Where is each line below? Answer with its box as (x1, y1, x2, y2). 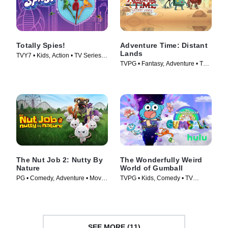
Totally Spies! (16, 41, 66, 49)
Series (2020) (120, 68, 158, 76)
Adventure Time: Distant (120, 41, 208, 49)
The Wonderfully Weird (120, 155, 203, 164)
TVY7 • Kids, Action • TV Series (16, 51, 101, 59)
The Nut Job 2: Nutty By (16, 155, 103, 164)
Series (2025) (120, 183, 158, 190)
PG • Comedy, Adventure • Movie (16, 174, 106, 182)
